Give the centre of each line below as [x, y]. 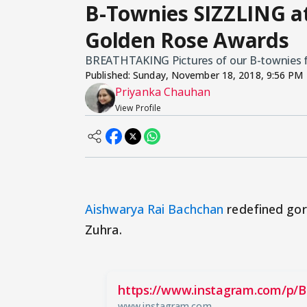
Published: [109, 75]
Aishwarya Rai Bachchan [155, 209]
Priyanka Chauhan [163, 92]
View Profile [138, 108]
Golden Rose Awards [187, 40]
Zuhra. [103, 230]
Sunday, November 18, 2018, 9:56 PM [218, 75]
